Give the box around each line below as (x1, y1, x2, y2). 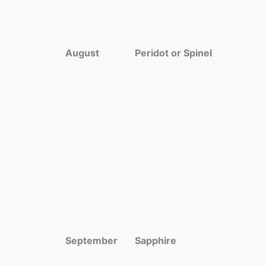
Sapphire (135, 235, 176, 246)
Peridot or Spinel (135, 47, 212, 59)
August (65, 47, 99, 59)
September (65, 235, 118, 246)
